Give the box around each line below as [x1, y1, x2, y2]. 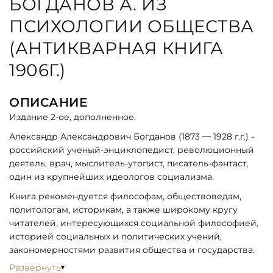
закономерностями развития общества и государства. [9, 244, 255, 256]
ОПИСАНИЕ [9, 95, 87, 110]
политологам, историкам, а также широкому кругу [9, 204, 238, 216]
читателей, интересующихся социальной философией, [9, 218, 258, 229]
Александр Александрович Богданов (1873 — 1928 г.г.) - [9, 131, 254, 143]
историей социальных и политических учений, [9, 231, 222, 243]
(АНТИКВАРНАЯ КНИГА [9, 38, 223, 59]
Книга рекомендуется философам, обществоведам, [9, 191, 241, 202]
